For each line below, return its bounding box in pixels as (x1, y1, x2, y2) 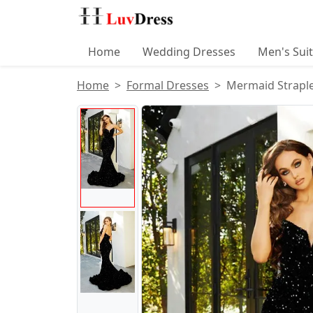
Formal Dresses (126, 78, 209, 93)
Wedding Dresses (143, 44, 235, 59)
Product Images (76, 102, 242, 132)
